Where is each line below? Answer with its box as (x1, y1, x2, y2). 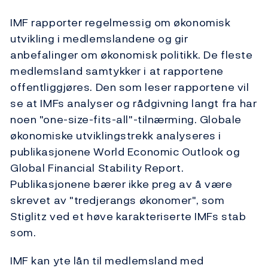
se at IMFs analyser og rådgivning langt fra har (10, 95, 257, 112)
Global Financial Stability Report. (10, 160, 184, 176)
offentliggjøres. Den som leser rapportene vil (10, 79, 249, 96)
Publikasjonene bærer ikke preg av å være (10, 176, 233, 193)
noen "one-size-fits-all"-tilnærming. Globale (10, 111, 242, 128)
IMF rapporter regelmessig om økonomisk (10, 14, 231, 31)
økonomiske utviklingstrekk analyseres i (10, 127, 221, 144)
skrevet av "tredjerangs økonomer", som (10, 192, 225, 209)
